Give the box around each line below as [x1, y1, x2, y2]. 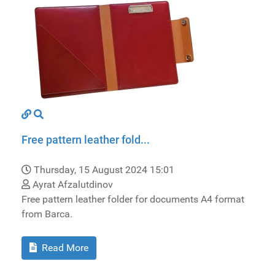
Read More [39, 241, 88, 254]
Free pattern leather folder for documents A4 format [21, 193, 244, 205]
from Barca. [21, 207, 72, 220]
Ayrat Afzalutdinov [30, 178, 113, 190]
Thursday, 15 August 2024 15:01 [34, 163, 174, 176]
